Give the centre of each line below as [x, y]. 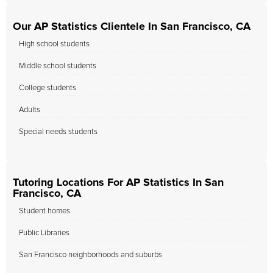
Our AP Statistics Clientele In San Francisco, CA [132, 27]
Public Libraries [44, 233]
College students [48, 88]
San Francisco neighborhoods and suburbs [90, 255]
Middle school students [58, 66]
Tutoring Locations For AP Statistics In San [118, 183]
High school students [54, 44]
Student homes [44, 211]
